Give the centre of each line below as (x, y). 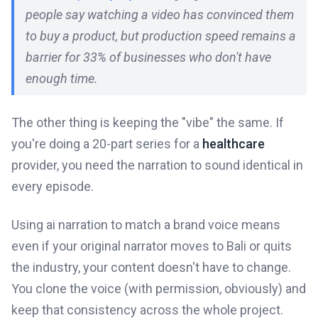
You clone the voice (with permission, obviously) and (159, 288)
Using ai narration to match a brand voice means (146, 224)
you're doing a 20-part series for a (107, 143)
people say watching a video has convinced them (160, 14)
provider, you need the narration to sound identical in (157, 165)
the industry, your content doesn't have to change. (151, 267)
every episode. (53, 186)
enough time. (62, 78)
